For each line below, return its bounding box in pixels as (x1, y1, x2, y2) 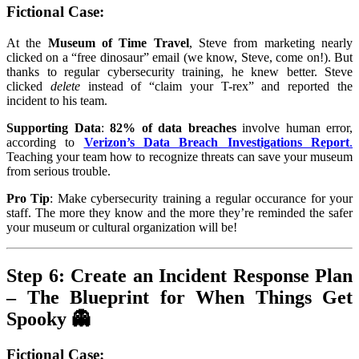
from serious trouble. (6, 164, 111, 179)
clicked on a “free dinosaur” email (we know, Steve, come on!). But (6, 50, 353, 65)
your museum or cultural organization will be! (6, 220, 237, 235)
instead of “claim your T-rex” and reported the (79, 79, 353, 94)
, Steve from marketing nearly (188, 36, 353, 50)
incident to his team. (6, 94, 107, 108)
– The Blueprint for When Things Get (6, 287, 353, 309)
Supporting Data (6, 121, 101, 135)
